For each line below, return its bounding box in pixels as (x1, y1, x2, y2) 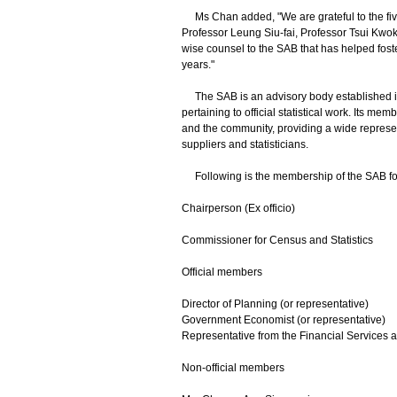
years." (181, 58, 214, 71)
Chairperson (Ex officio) (181, 202, 295, 214)
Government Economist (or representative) (181, 314, 385, 326)
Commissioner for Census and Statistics (181, 234, 373, 246)
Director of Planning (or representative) (181, 298, 369, 310)
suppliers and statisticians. (181, 138, 308, 151)
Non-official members (181, 362, 284, 374)
